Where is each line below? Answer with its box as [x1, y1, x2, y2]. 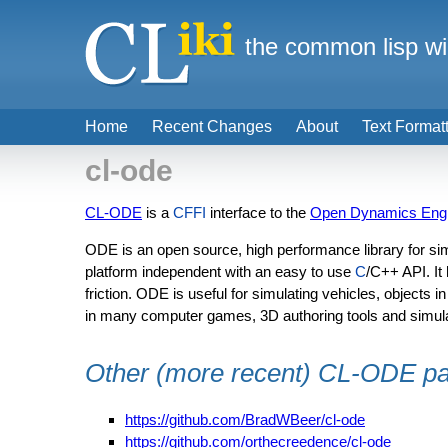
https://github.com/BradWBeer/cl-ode [125, 411, 365, 428]
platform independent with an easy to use [85, 263, 355, 280]
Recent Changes [152, 118, 272, 135]
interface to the [206, 204, 310, 221]
